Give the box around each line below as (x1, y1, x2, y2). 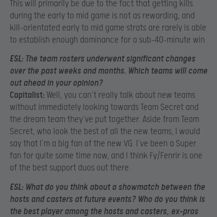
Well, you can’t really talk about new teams (45, 90, 195, 101)
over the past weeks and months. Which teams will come (10, 66, 207, 77)
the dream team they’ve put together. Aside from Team (10, 114, 199, 125)
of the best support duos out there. (10, 163, 131, 173)
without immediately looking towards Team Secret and (10, 102, 199, 113)
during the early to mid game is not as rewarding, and (10, 10, 195, 21)
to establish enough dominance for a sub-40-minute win (10, 34, 205, 45)
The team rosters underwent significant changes (23, 54, 195, 64)
